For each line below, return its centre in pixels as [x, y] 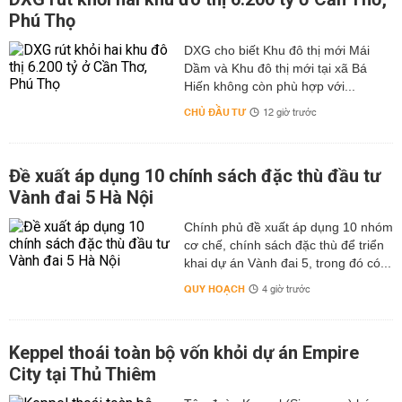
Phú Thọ [42, 21]
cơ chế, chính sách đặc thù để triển [284, 245]
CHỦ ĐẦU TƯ [214, 113]
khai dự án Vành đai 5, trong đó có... [287, 263]
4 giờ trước [286, 290]
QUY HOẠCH [214, 289]
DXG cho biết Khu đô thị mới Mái [276, 50]
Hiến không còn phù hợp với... [269, 86]
